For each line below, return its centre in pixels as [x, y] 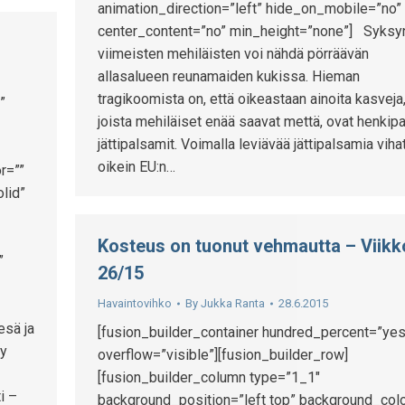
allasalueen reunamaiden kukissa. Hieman [229, 77]
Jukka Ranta [233, 303]
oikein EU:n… [137, 167]
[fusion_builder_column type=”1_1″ [209, 377]
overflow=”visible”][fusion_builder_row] [223, 355]
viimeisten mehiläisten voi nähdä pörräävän [233, 54]
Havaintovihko [135, 303]
